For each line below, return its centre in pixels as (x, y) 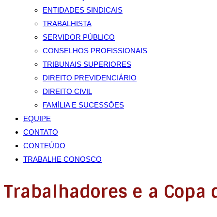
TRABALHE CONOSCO (62, 159)
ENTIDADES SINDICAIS (83, 10)
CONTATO (41, 132)
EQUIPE (37, 118)
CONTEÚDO (44, 146)
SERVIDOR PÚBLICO (79, 37)
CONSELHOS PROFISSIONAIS (95, 51)
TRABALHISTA (67, 23)
